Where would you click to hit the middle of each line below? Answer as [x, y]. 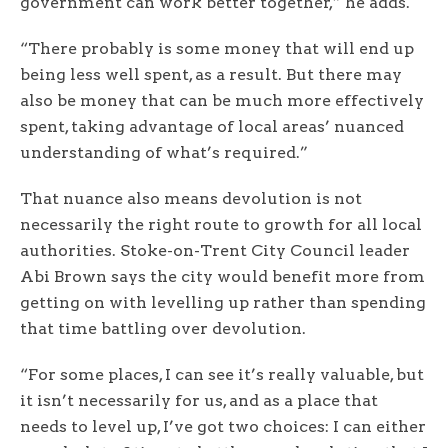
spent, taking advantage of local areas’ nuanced [212, 127]
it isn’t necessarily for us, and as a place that [199, 401]
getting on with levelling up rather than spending [223, 303]
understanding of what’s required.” [166, 153]
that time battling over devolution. [165, 329]
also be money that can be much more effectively [222, 101]
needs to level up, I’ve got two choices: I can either [223, 427]
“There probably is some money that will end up [217, 49]
